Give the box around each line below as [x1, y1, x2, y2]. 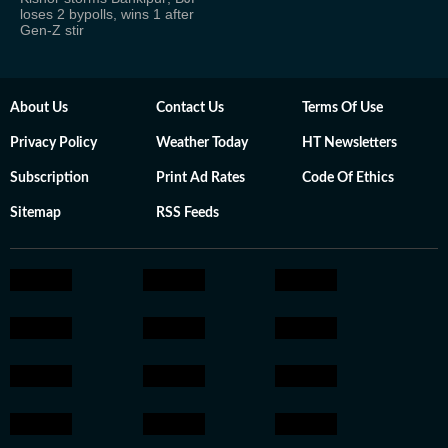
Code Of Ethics [302, 171, 394, 185]
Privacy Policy [10, 136, 97, 150]
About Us [10, 101, 68, 115]
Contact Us [156, 101, 224, 115]
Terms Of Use [302, 101, 383, 115]
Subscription [10, 171, 89, 185]
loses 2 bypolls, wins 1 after [20, 6, 194, 22]
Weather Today [156, 136, 248, 150]
